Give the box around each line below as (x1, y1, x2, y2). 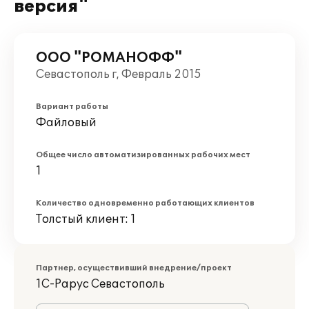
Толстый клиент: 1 (36, 212, 136, 226)
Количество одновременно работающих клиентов (36, 199, 255, 208)
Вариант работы (36, 102, 108, 111)
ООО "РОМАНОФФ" (36, 50, 182, 66)
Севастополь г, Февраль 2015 (36, 68, 201, 81)
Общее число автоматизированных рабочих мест (36, 150, 250, 159)
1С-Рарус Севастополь (36, 277, 165, 291)
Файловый (36, 116, 97, 130)
